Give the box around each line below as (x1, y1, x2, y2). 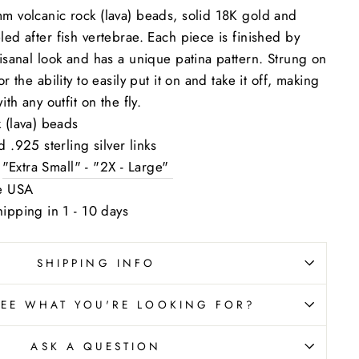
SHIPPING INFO (36, 254, 156, 271)
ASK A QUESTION (30, 337, 162, 354)
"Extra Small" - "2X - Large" (2, 156, 173, 176)
